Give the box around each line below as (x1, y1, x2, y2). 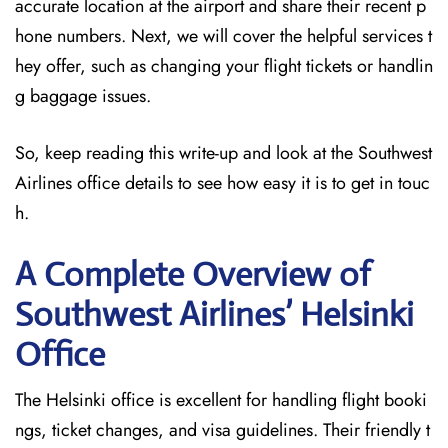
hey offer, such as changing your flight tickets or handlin (15, 53, 433, 79)
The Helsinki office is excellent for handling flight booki (15, 387, 427, 413)
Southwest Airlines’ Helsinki (15, 294, 414, 335)
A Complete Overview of (15, 254, 371, 295)
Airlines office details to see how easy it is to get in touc (15, 170, 430, 196)
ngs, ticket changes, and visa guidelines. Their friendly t (15, 417, 430, 443)
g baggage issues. (15, 83, 151, 109)
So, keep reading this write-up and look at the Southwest (15, 140, 432, 166)
